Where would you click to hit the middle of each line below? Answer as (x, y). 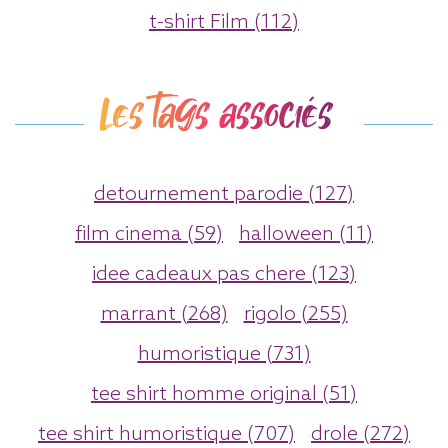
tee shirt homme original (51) (224, 394)
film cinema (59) (149, 234)
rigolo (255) (295, 314)
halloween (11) (306, 234)
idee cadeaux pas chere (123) (224, 274)
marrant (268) (164, 314)
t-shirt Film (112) (224, 22)
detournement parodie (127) (224, 194)
